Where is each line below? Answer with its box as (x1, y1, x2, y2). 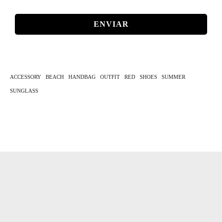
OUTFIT (100, 74, 120, 80)
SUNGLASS (10, 88, 38, 94)
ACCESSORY (10, 74, 41, 80)
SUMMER (162, 74, 185, 80)
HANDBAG (68, 74, 96, 80)
